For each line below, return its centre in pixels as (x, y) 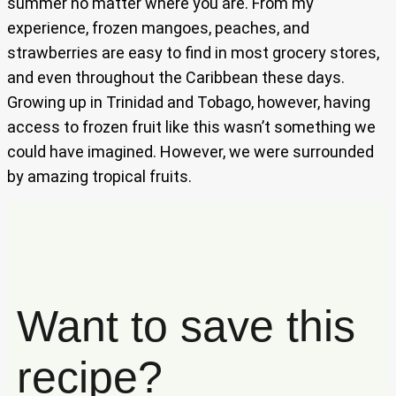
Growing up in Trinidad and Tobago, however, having (189, 103)
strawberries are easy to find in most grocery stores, (193, 53)
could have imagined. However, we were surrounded (190, 152)
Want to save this (186, 326)
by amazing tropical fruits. (99, 177)
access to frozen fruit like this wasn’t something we (191, 127)
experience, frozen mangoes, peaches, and (158, 28)
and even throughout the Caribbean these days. (176, 78)
